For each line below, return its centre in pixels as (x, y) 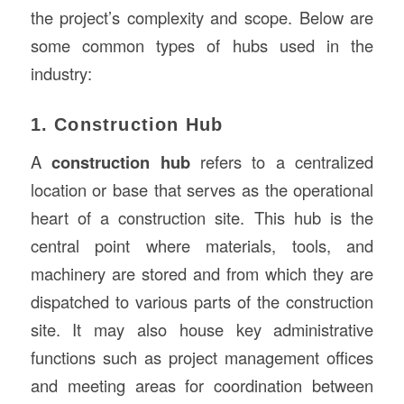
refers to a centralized (282, 162)
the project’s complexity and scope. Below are (202, 17)
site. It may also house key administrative (202, 330)
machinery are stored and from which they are (202, 274)
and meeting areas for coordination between (202, 386)
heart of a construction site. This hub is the (202, 218)
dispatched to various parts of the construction (202, 302)
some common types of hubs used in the (202, 45)
